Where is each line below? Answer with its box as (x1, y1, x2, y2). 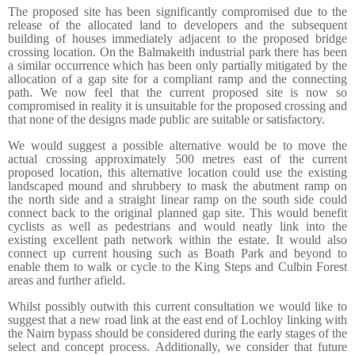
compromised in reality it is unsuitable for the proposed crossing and (8, 98, 347, 113)
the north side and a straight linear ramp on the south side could (8, 192, 347, 206)
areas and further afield (8, 273, 122, 287)
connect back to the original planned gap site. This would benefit (8, 205, 347, 219)
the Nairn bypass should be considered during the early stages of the (8, 326, 347, 340)
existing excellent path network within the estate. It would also (8, 232, 347, 246)
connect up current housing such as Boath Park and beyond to (8, 246, 347, 260)
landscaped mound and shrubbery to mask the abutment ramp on (8, 178, 347, 193)
